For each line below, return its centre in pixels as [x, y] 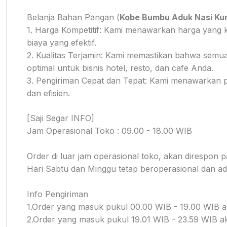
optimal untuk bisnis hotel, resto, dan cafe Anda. [120, 68]
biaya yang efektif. [62, 42]
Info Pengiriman [58, 194]
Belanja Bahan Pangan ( [73, 17]
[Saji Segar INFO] [61, 118]
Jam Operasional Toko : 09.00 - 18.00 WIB [109, 130]
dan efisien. [48, 93]
